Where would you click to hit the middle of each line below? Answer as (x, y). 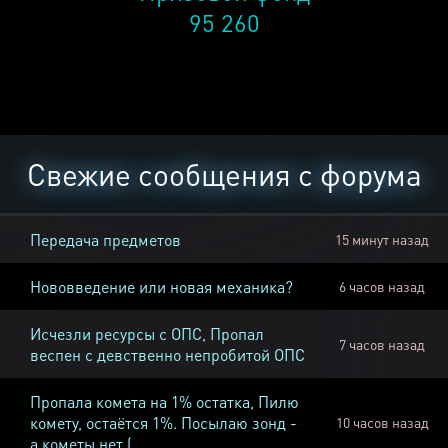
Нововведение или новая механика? (161, 287)
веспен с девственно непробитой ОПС (167, 355)
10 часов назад (382, 422)
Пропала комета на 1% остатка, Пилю (164, 402)
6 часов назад (382, 286)
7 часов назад (382, 344)
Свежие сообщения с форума (224, 174)
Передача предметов (105, 240)
